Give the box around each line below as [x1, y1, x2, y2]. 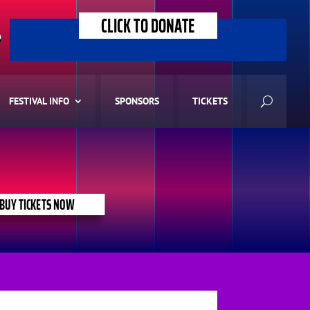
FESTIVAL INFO [9, 95, 70, 108]
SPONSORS [115, 95, 160, 108]
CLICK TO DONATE [101, 10, 196, 42]
